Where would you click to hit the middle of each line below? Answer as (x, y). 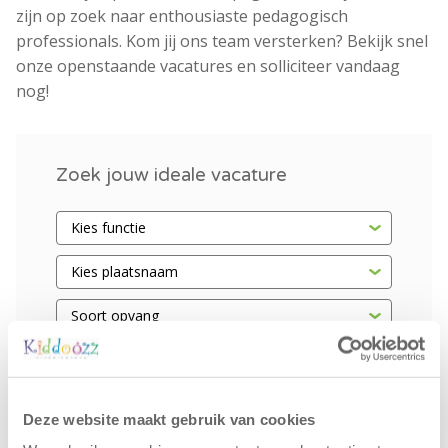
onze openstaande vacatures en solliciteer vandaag (208, 66)
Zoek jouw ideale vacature (171, 175)
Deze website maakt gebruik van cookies (169, 419)
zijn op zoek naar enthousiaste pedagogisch (182, 16)
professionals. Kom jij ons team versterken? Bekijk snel (222, 41)
